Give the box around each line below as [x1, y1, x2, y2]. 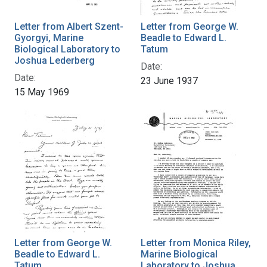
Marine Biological [141, 248, 218, 260]
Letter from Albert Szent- [14, 20, 123, 32]
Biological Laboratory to [14, 43, 120, 55]
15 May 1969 [14, 86, 69, 98]
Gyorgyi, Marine [14, 32, 83, 44]
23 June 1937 [141, 74, 198, 86]
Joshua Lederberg [14, 54, 95, 66]
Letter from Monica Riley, [141, 237, 251, 249]
